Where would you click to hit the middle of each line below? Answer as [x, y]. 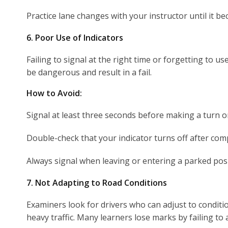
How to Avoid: [54, 93]
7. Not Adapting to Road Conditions [97, 182]
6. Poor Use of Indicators [75, 37]
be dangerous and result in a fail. [89, 72]
